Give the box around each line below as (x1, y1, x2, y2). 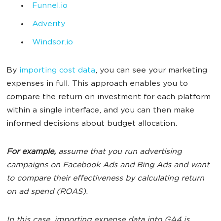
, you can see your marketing (95, 67, 207, 75)
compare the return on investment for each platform (6, 93, 211, 102)
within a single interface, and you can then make (6, 107, 194, 115)
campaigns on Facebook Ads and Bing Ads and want (6, 161, 209, 170)
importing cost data (19, 67, 95, 75)
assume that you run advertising (56, 148, 182, 156)
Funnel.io (32, 2, 68, 10)
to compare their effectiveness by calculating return (6, 175, 204, 183)
